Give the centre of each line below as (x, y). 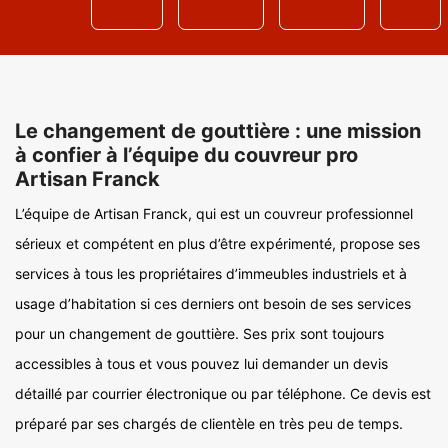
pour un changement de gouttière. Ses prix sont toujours (199, 333)
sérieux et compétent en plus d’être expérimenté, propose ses (217, 243)
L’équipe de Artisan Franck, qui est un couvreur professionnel (214, 213)
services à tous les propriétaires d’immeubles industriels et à (211, 273)
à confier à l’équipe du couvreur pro (186, 155)
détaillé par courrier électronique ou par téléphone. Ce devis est (223, 393)
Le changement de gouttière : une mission (218, 131)
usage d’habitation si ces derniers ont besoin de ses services (213, 303)
